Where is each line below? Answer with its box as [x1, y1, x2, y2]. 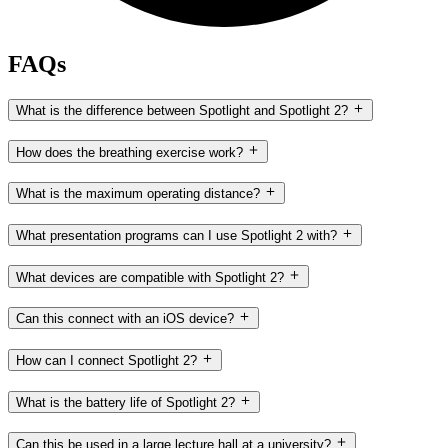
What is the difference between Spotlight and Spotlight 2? [16, 102, 348, 118]
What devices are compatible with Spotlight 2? [16, 269, 284, 285]
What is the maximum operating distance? [204, 186, 260, 202]
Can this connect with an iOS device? [16, 311, 234, 327]
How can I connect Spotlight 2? [16, 353, 197, 369]
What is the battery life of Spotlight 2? [16, 394, 235, 410]
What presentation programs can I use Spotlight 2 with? [16, 228, 337, 244]
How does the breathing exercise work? [16, 144, 243, 160]
